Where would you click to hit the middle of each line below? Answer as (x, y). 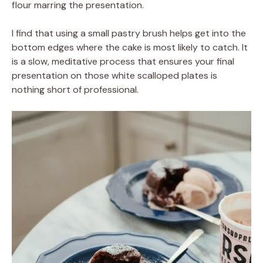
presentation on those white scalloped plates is (114, 75)
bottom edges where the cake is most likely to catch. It (130, 47)
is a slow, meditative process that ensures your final (123, 61)
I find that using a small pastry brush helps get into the (129, 33)
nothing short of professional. (75, 89)
